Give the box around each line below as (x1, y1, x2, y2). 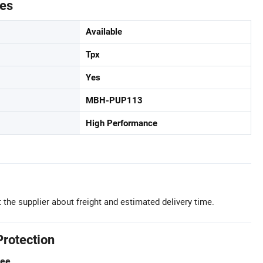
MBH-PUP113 (86, 95, 143, 106)
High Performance (86, 117, 157, 129)
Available (86, 26, 122, 37)
